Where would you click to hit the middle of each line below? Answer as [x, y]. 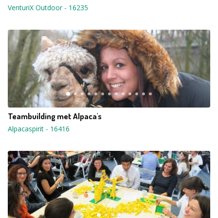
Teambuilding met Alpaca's [55, 116]
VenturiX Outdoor [35, 8]
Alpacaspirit [26, 129]
